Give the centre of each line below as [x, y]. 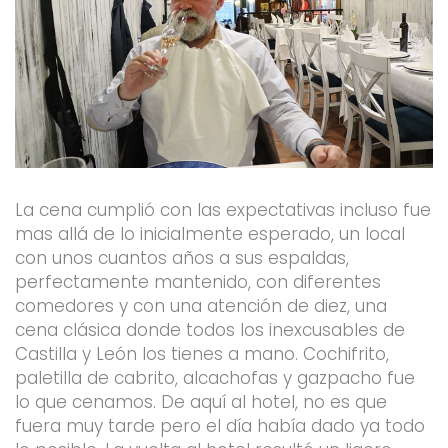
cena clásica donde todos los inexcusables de [209, 329]
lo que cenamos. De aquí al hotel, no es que [200, 401]
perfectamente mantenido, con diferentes [197, 281]
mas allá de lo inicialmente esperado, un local [209, 233]
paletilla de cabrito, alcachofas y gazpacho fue [214, 377]
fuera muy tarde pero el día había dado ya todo [219, 425]
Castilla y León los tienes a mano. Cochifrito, [201, 353]
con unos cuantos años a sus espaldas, [181, 257]
